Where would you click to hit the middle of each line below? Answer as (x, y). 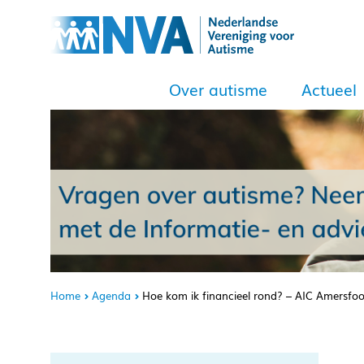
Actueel (329, 89)
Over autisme (218, 89)
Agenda (111, 295)
